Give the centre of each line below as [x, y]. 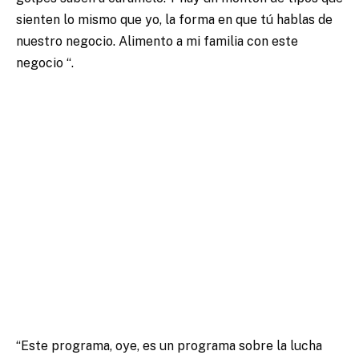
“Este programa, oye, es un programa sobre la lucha [169, 345]
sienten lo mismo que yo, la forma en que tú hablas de [174, 19]
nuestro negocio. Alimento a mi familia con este [157, 41]
